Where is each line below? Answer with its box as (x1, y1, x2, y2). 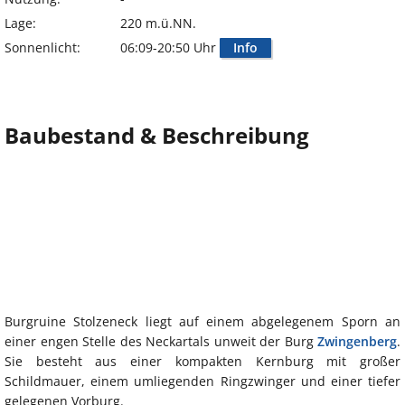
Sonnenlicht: (5, 39, 80, 57)
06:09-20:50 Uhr (120, 39, 220, 57)
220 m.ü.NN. (120, 14, 196, 33)
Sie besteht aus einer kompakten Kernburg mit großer (5, 353, 400, 371)
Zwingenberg (317, 333, 397, 351)
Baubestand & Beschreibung (5, 120, 309, 151)
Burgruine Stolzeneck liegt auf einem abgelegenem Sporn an (5, 313, 400, 331)
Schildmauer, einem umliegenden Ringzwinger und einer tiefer (5, 372, 400, 391)
